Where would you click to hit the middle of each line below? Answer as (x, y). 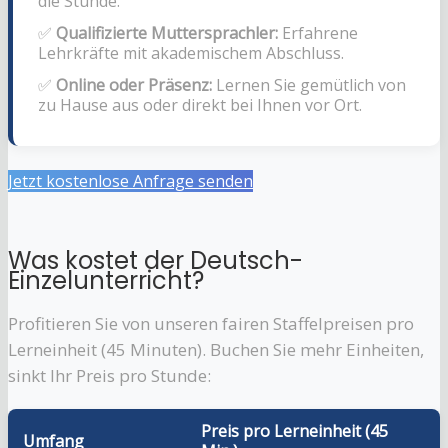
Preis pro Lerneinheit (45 (294, 431)
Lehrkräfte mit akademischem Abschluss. (191, 53)
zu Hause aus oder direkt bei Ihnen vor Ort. (200, 105)
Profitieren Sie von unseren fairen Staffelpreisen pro (211, 324)
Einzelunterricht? (106, 281)
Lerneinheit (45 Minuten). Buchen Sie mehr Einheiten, (216, 350)
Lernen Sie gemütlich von (309, 85)
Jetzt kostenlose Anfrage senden (130, 181)
